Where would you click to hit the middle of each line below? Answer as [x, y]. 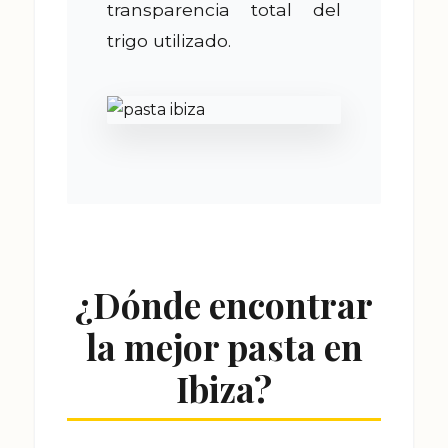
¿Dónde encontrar [224, 305]
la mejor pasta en [224, 347]
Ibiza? [224, 389]
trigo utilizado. [169, 41]
